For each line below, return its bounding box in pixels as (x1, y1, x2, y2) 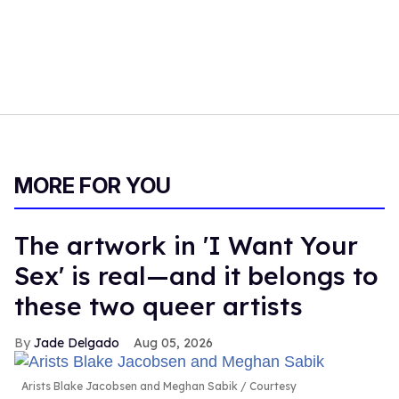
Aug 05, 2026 (134, 335, 213, 352)
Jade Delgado (34, 335, 119, 352)
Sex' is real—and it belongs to (14, 260, 379, 292)
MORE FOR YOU (14, 173, 171, 199)
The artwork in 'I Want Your (14, 230, 358, 262)
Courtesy (247, 379, 297, 394)
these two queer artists (14, 290, 303, 322)
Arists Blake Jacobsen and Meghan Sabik (21, 379, 238, 394)
